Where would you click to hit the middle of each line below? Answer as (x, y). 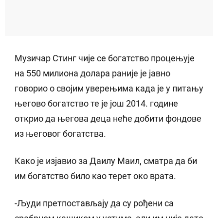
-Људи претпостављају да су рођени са (94, 203)
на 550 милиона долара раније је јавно (92, 73)
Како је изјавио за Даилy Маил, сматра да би (106, 161)
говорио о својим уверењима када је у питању (109, 89)
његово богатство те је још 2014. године (96, 104)
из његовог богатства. (60, 134)
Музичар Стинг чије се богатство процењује (105, 58)
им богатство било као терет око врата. (96, 176)
